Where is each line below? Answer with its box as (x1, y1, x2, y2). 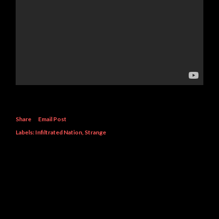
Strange (85, 129, 106, 136)
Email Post (38, 115, 66, 123)
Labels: (16, 129, 34, 136)
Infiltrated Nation (35, 129, 82, 136)
